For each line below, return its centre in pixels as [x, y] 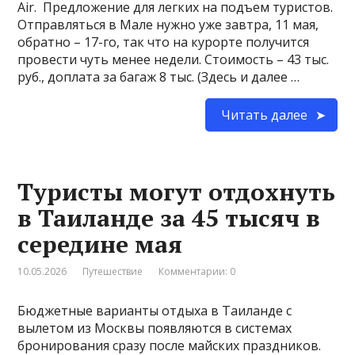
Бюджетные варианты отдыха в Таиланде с [155, 310]
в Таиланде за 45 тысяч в [169, 218]
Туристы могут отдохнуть [177, 191]
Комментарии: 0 [197, 271]
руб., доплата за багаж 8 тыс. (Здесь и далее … [159, 76]
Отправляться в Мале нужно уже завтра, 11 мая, [168, 24]
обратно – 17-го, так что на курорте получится [164, 42]
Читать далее [264, 115]
